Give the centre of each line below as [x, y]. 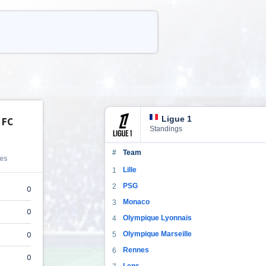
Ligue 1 [177, 118]
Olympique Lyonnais [157, 218]
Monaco [136, 202]
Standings [166, 129]
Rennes [136, 250]
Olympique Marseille [157, 234]
